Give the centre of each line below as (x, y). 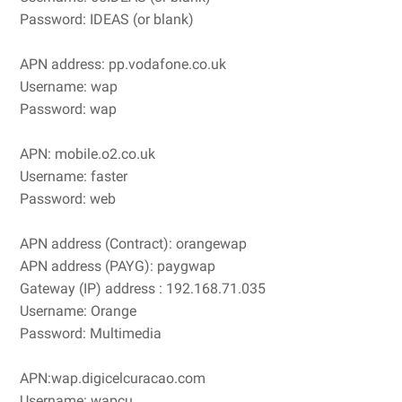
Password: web (68, 198)
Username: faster (74, 176)
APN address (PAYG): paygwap (118, 266)
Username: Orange (78, 310)
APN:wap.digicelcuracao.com (113, 378)
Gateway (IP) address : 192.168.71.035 (143, 288)
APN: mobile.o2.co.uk (87, 153)
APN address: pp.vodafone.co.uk (123, 64)
